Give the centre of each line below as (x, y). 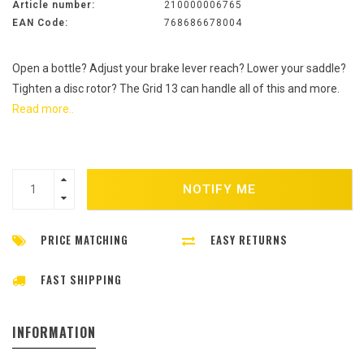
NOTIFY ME (219, 189)
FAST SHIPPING (81, 280)
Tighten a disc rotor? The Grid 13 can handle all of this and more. (176, 89)
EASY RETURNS (249, 240)
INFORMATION (54, 333)
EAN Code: (40, 23)
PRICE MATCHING (84, 240)
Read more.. (43, 109)
